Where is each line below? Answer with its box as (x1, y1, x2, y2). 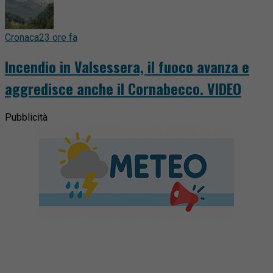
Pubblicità (5, 112, 48, 124)
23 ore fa (39, 32, 77, 44)
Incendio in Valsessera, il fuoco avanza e (5, 55, 249, 78)
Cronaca (5, 32, 39, 44)
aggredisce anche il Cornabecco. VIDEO (5, 77, 241, 100)
